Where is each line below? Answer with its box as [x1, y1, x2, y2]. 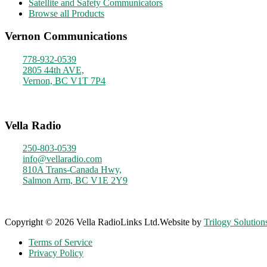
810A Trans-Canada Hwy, [23, 164, 122, 175]
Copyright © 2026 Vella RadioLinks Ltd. [5, 217, 160, 228]
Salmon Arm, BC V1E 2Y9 [23, 175, 128, 186]
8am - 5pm [23, 197, 63, 207]
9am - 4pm [23, 97, 63, 107]
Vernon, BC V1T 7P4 [23, 76, 105, 86]
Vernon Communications [5, 30, 127, 43]
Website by [160, 217, 204, 228]
